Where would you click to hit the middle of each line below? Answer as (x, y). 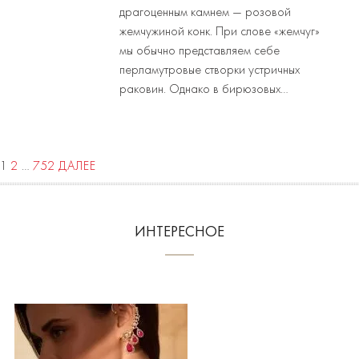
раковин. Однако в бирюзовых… (204, 89)
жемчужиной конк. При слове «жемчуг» (220, 32)
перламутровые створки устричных (210, 70)
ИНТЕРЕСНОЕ (179, 232)
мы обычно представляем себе (200, 51)
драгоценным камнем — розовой (206, 12)
